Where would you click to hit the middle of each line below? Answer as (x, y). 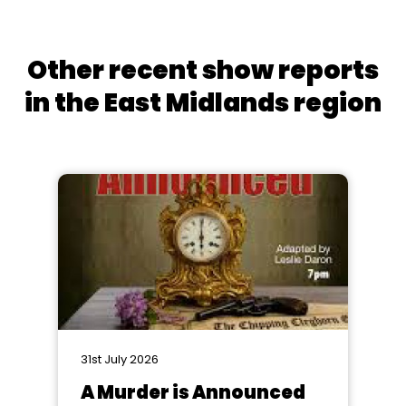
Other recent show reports (203, 70)
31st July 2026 (120, 359)
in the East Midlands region (203, 103)
